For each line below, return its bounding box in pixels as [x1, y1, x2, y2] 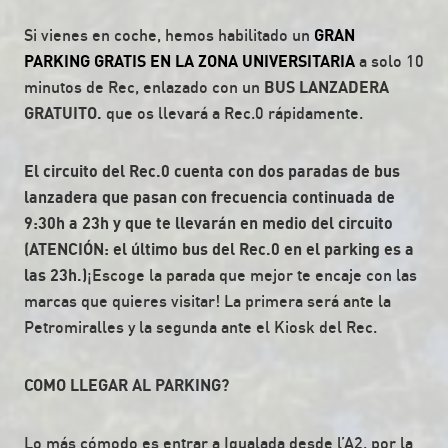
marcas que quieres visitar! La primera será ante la [24, 291, 391, 312]
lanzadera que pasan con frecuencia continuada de [24, 187, 395, 208]
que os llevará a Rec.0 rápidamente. [102, 103, 363, 124]
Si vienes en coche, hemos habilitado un [24, 25, 314, 46]
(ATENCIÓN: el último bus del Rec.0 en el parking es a [24, 239, 414, 260]
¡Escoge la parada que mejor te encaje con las [87, 265, 417, 286]
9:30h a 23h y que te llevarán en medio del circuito [24, 213, 393, 234]
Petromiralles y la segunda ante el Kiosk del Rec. [24, 317, 377, 338]
